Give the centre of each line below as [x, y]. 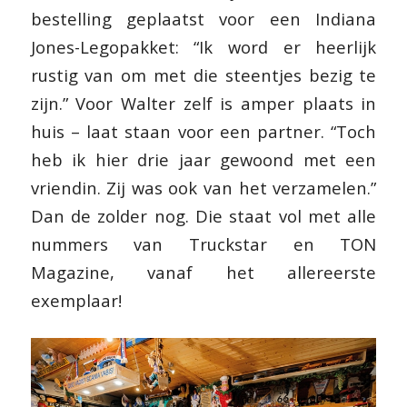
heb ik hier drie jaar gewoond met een [203, 160]
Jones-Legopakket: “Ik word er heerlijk [203, 47]
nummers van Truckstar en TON [203, 244]
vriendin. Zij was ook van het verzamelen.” [203, 188]
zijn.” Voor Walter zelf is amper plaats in [203, 104]
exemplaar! [76, 301]
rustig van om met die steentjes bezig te [203, 75]
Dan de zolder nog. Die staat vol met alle [203, 216]
